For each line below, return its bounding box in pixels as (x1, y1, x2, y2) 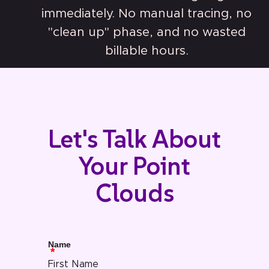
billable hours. (104, 44, 189, 57)
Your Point (79, 150, 190, 183)
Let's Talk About (48, 123, 221, 156)
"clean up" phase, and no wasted (47, 25, 246, 38)
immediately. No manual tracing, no (41, 7, 252, 20)
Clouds (95, 177, 174, 210)
